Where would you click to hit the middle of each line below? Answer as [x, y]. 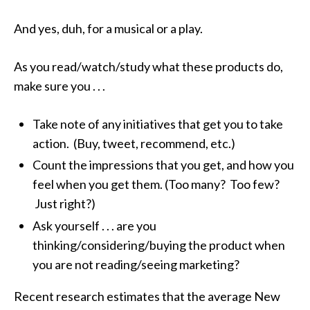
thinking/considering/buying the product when [159, 245]
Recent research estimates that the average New [147, 297]
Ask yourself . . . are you [94, 226]
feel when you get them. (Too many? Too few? [156, 184]
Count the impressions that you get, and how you [163, 165]
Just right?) [64, 204]
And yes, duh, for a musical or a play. [108, 28]
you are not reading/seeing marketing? [136, 265]
